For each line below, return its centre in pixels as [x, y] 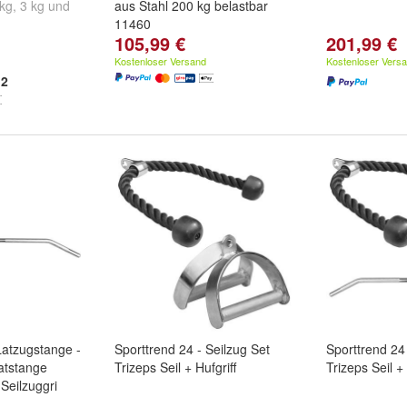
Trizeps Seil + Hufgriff [175, 367]
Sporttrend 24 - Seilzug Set [192, 349]
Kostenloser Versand [160, 61]
